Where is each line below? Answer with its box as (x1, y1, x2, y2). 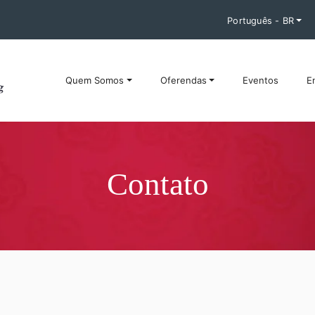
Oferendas (160, 75, 207, 86)
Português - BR (227, 15, 295, 26)
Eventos (242, 75, 278, 86)
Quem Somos (65, 75, 124, 86)
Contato (106, 167, 209, 202)
